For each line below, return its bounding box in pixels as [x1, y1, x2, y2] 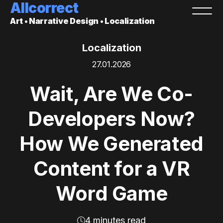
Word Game [55, 181, 168, 206]
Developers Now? [27, 107, 195, 131]
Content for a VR [33, 156, 190, 181]
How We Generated [19, 131, 204, 156]
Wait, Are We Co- [30, 82, 193, 106]
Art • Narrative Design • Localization [10, 16, 155, 26]
